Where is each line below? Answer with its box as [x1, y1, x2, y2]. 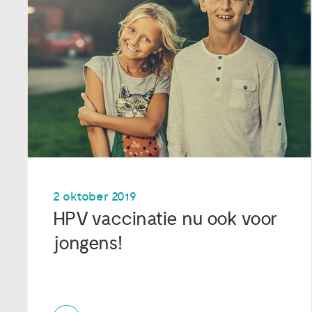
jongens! [52, 231, 123, 255]
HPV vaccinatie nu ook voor [52, 207, 276, 231]
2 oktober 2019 [52, 189, 136, 204]
